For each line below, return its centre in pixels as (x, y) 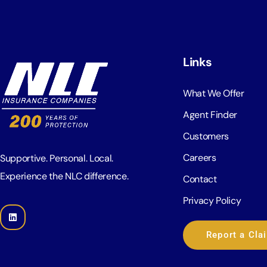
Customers (206, 136)
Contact (200, 179)
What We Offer (214, 94)
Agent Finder (210, 115)
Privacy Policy (212, 201)
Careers (200, 158)
